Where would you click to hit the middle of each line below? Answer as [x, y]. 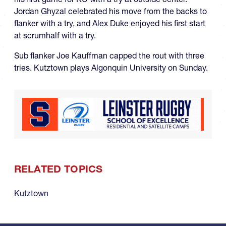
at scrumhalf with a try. [55, 36]
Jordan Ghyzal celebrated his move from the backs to [110, 11]
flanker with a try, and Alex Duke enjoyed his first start [110, 23]
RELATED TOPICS [59, 169]
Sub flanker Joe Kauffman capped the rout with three [109, 56]
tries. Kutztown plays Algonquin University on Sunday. [111, 68]
